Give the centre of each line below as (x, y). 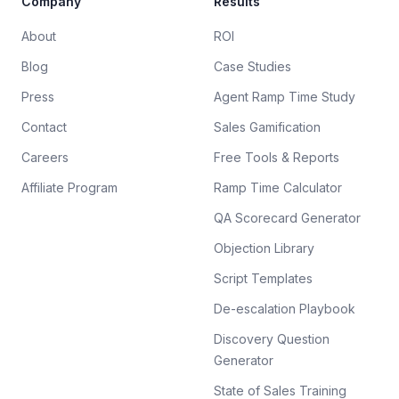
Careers (45, 157)
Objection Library (264, 248)
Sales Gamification (267, 127)
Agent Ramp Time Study (285, 97)
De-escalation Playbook (285, 309)
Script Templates (263, 278)
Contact (44, 127)
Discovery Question (272, 339)
